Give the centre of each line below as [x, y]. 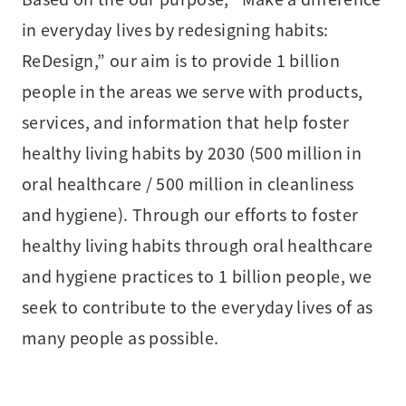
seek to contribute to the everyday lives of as [197, 306]
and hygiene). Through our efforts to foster [190, 213]
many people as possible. [120, 337]
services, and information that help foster [185, 121]
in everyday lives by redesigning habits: [175, 29]
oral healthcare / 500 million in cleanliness [188, 183]
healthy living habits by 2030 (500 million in [192, 152]
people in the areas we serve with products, [192, 90]
